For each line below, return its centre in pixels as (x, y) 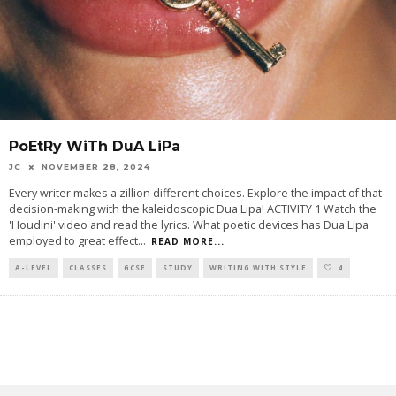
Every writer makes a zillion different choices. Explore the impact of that (195, 194)
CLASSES (88, 268)
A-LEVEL (34, 268)
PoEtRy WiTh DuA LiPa (95, 147)
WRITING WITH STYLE (258, 268)
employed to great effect (73, 241)
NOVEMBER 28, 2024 (96, 167)
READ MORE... (188, 242)
